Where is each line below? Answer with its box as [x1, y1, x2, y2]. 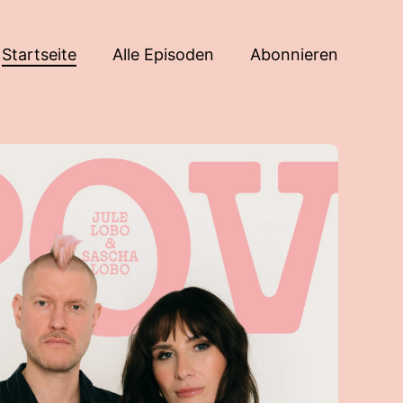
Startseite [2, 44, 76, 64]
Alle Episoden [112, 44, 214, 64]
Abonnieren [250, 44, 338, 64]
